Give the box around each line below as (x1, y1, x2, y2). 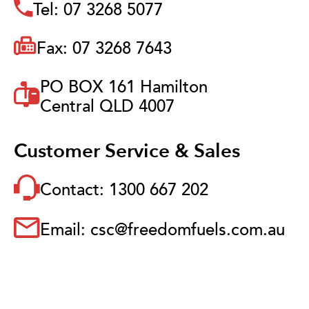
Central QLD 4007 (40, 94, 175, 118)
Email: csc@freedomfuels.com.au (40, 218, 285, 241)
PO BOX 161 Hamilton (40, 75, 208, 99)
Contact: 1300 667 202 (40, 178, 208, 201)
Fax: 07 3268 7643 (37, 37, 172, 60)
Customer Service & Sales (14, 137, 250, 164)
